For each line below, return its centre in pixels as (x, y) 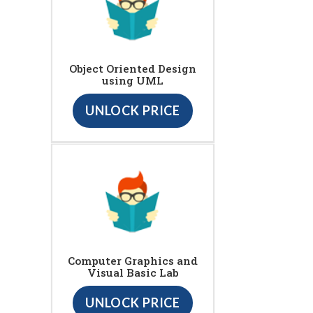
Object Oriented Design (133, 69)
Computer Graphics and (133, 261)
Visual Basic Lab (133, 273)
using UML (133, 81)
